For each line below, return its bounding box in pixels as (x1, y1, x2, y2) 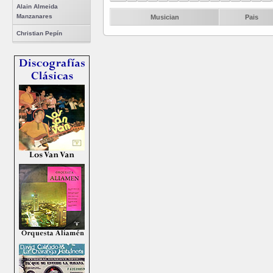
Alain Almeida (16, 3, 58, 10)
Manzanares (16, 13, 52, 19)
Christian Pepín (16, 30, 62, 37)
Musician (150, 13, 179, 21)
